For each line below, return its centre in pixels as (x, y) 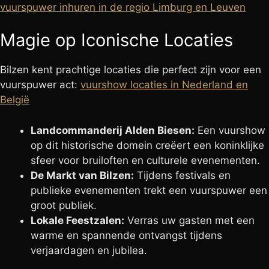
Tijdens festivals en (182, 175)
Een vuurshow (230, 130)
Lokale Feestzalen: (77, 220)
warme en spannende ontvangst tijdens (126, 235)
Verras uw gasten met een (189, 220)
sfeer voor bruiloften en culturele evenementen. (145, 160)
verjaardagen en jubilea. (89, 250)
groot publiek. (64, 205)
